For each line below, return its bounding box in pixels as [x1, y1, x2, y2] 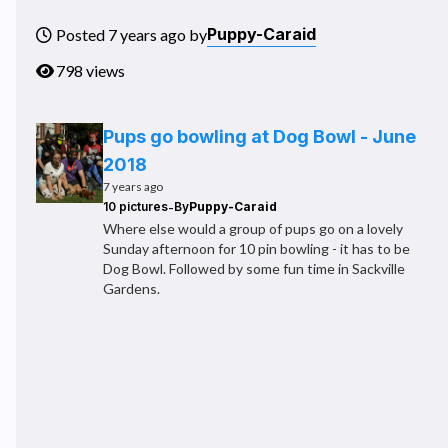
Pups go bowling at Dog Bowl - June [102, 125, 416, 147]
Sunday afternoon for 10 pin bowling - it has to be [102, 239, 410, 257]
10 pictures [102, 198, 168, 214]
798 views [56, 60, 125, 80]
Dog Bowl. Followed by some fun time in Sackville [102, 259, 405, 277]
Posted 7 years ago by [56, 24, 207, 44]
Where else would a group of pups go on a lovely [102, 219, 403, 237]
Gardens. [102, 279, 160, 297]
